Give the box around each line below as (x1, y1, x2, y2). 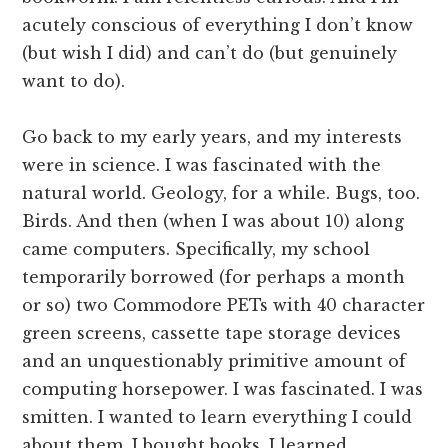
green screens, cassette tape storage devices (22, 322, 402, 343)
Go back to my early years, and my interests (22, 126, 403, 147)
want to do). (22, 70, 126, 91)
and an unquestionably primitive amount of (22, 350, 407, 371)
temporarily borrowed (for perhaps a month (22, 266, 406, 287)
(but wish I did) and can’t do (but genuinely (22, 42, 398, 63)
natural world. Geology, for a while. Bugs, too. (22, 182, 421, 203)
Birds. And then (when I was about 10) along (22, 210, 405, 231)
